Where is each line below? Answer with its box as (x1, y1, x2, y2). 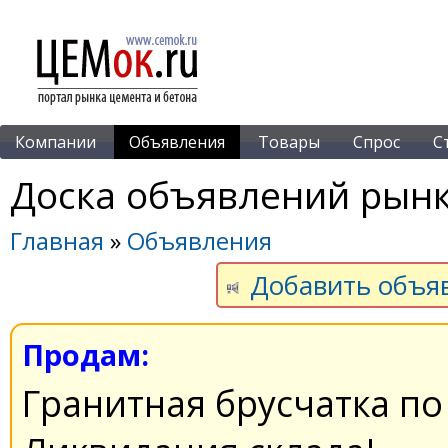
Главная (10, 225, 104, 257)
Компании (15, 131, 96, 153)
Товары (258, 131, 320, 153)
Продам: (22, 335, 149, 374)
